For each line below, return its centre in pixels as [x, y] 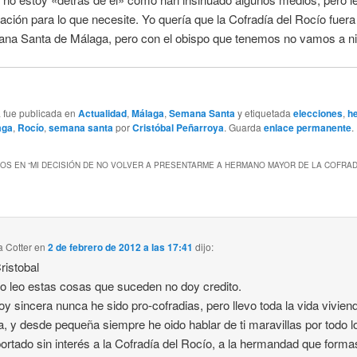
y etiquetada [264, 113]
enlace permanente [307, 128]
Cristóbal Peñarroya [178, 128]
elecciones [318, 114]
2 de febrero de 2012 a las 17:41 [121, 247]
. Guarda [243, 127]
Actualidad [102, 114]
